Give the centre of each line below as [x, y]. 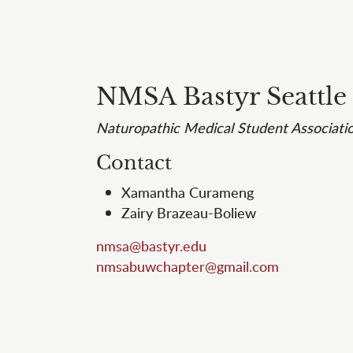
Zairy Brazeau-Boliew [189, 212]
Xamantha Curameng [188, 192]
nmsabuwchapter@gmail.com [188, 266]
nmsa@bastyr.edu [151, 245]
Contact [134, 163]
